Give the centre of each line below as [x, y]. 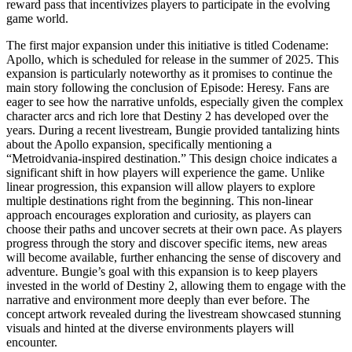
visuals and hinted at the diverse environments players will [150, 328]
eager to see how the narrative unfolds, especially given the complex [175, 101]
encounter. [32, 342]
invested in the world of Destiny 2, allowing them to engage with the [176, 285]
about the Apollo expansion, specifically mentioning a [139, 144]
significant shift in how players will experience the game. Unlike [165, 172]
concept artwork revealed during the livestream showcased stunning [174, 313]
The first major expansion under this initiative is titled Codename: [167, 45]
